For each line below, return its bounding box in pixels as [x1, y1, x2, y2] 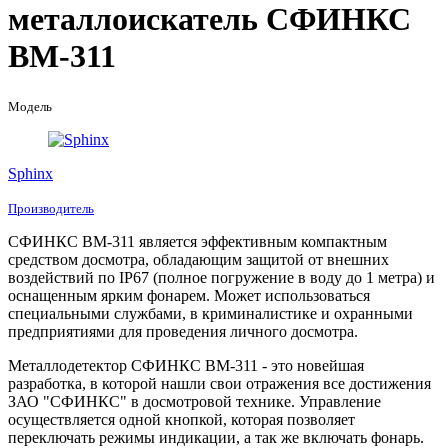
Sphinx [8, 164, 53, 182]
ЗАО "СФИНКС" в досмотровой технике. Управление [8, 392, 381, 410]
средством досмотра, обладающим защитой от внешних [8, 250, 389, 268]
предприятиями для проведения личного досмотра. [8, 322, 358, 340]
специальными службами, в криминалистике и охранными [8, 304, 413, 322]
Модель [8, 98, 52, 114]
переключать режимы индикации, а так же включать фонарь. [8, 428, 424, 446]
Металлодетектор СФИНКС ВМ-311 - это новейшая [8, 356, 364, 374]
